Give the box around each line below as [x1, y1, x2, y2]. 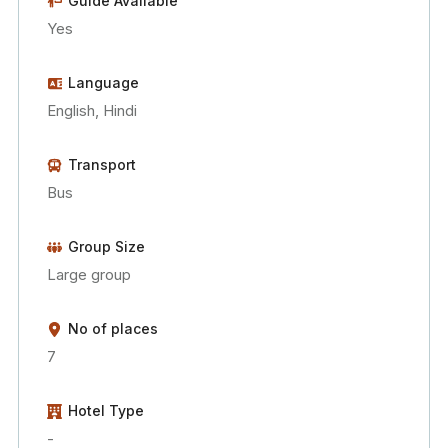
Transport [68, 155, 136, 173]
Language [68, 73, 139, 91]
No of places [68, 319, 158, 337]
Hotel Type [68, 401, 144, 419]
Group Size [68, 237, 145, 255]
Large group [47, 264, 131, 284]
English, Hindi [47, 100, 137, 120]
